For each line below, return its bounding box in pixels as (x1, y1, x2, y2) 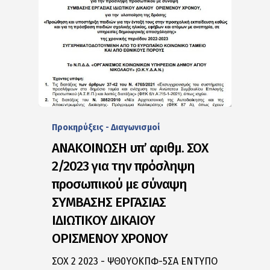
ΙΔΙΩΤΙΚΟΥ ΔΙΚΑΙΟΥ (52, 212, 155, 228)
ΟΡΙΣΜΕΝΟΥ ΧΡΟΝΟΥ (52, 230, 168, 246)
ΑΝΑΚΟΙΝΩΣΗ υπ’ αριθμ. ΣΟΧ (52, 139, 209, 156)
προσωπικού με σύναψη (52, 175, 187, 192)
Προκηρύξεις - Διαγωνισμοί (52, 122, 160, 133)
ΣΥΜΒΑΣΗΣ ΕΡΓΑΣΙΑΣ (52, 193, 166, 210)
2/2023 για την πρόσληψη (52, 157, 195, 174)
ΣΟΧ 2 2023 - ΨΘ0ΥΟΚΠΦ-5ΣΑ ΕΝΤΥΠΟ (52, 255, 218, 267)
